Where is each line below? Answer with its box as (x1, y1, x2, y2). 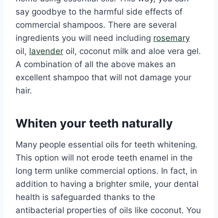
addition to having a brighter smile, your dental (16, 179, 199, 189)
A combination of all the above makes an (16, 59, 176, 70)
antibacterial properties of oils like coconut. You (16, 205, 201, 216)
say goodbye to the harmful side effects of (16, 7, 182, 17)
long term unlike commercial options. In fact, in (16, 166, 197, 176)
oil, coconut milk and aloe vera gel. (63, 46, 201, 56)
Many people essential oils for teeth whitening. (16, 140, 198, 150)
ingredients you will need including (16, 33, 153, 43)
